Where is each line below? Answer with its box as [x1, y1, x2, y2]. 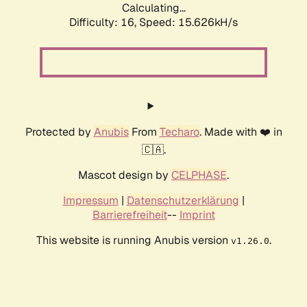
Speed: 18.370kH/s [139, 15, 238, 30]
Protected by [25, 125, 94, 140]
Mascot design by [78, 168, 171, 183]
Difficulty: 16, [69, 15, 139, 30]
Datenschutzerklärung [126, 193, 239, 208]
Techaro [159, 125, 199, 140]
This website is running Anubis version [36, 233, 231, 248]
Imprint [179, 208, 215, 223]
